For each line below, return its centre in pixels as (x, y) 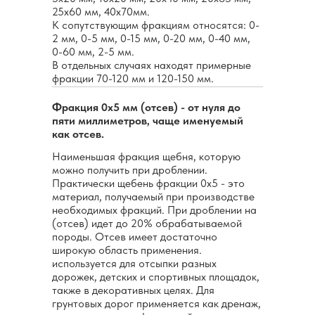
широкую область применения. (127, 250)
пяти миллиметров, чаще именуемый (148, 121)
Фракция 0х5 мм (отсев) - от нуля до (146, 108)
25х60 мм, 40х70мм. (101, 12)
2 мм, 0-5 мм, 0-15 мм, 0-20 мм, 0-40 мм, (151, 39)
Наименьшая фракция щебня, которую (146, 157)
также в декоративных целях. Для (133, 290)
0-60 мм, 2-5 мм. (93, 52)
